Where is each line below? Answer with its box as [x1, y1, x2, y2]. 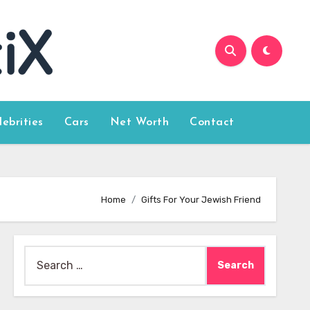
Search [23, 248, 60, 261]
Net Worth [109, 117, 170, 128]
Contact [190, 117, 235, 128]
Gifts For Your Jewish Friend [141, 194, 261, 205]
